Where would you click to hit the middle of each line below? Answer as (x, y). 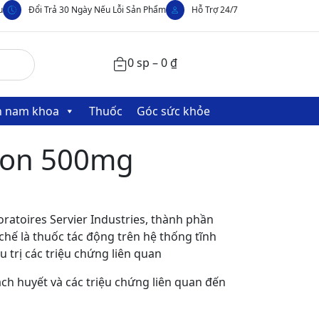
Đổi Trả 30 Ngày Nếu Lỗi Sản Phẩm (97, 10)
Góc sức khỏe (173, 111)
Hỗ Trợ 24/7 (215, 10)
